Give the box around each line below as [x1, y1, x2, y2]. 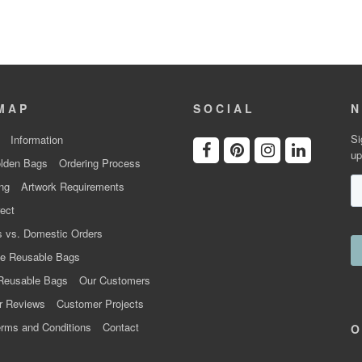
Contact [102, 319, 139, 335]
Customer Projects [56, 296, 144, 312]
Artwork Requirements [20, 179, 124, 195]
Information [10, 132, 63, 148]
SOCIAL [193, 100, 255, 117]
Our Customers [78, 272, 150, 288]
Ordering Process [58, 155, 141, 171]
